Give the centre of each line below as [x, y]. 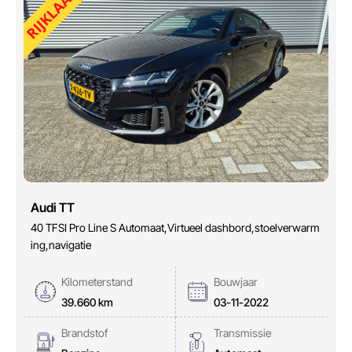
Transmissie [242, 333]
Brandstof [84, 333]
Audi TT [53, 208]
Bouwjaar [236, 282]
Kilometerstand [97, 282]
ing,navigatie [61, 245]
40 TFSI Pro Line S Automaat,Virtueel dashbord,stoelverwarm [175, 228]
